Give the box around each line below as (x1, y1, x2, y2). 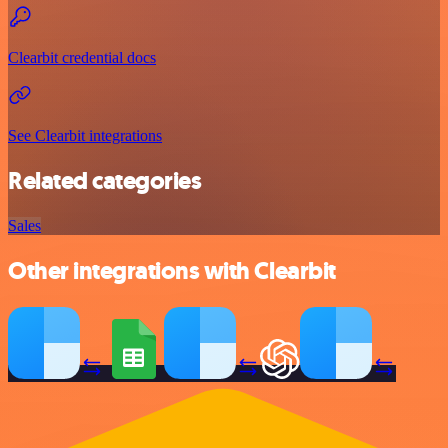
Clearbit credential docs (8, 49, 156, 67)
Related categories (8, 164, 202, 197)
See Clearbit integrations (8, 127, 162, 145)
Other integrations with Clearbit (8, 254, 336, 287)
